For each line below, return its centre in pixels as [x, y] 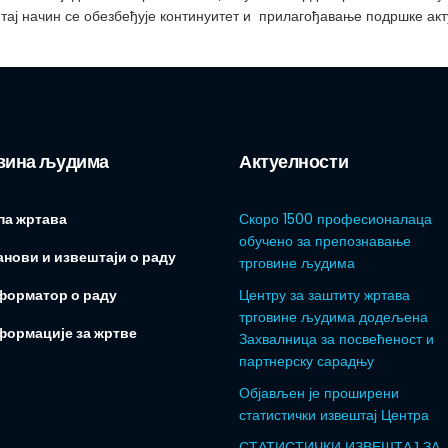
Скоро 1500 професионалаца [335, 219]
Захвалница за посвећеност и [336, 339]
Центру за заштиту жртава [324, 295]
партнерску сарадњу [306, 361]
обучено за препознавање [325, 241]
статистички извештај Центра [334, 415]
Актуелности [294, 161]
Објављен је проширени [319, 393]
